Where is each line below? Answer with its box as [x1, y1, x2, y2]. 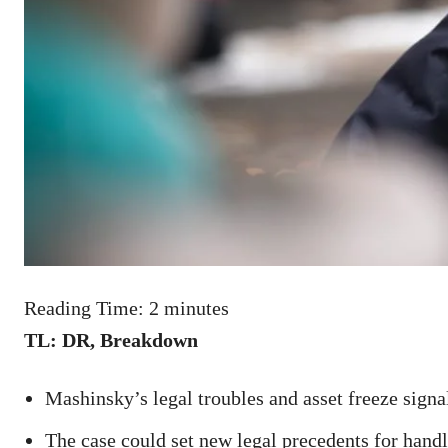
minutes [164, 296, 229, 319]
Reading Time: [24, 296, 149, 319]
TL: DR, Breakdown [24, 328, 198, 351]
